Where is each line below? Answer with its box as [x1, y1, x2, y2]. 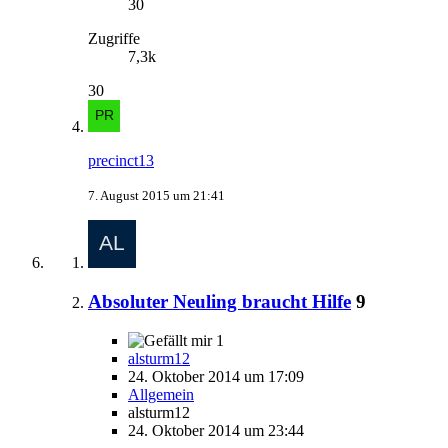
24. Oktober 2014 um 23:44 [128, 421, 304, 439]
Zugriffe [88, 30, 140, 48]
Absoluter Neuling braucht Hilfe [88, 291, 351, 313]
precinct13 [88, 152, 154, 170]
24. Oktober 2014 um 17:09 [128, 367, 304, 385]
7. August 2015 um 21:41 [88, 188, 225, 204]
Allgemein [128, 385, 194, 403]
